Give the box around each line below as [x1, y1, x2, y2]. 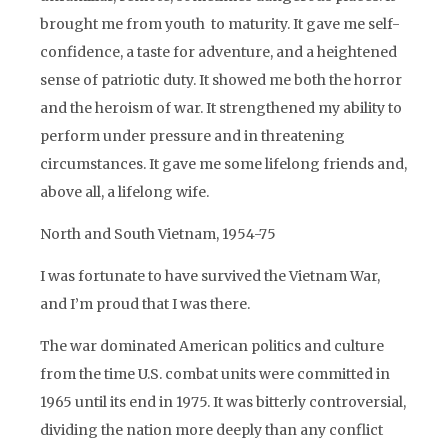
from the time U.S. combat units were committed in [40, 365, 390, 383]
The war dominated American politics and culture [40, 337, 384, 355]
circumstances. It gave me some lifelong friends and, [40, 155, 407, 173]
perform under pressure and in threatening [40, 127, 345, 145]
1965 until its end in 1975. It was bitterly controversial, [40, 393, 406, 411]
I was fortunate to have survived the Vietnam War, [40, 267, 380, 285]
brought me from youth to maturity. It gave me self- [40, 15, 400, 33]
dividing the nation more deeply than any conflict [40, 421, 383, 439]
